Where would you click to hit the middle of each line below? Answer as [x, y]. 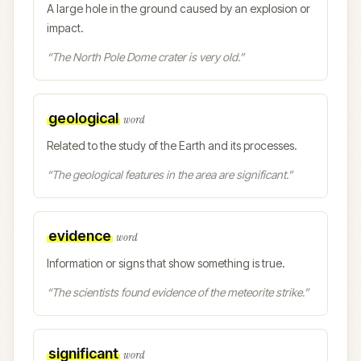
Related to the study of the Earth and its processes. [172, 145]
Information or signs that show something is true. [166, 263]
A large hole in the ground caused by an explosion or [178, 8]
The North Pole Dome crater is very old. [145, 57]
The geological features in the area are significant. [170, 174]
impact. [65, 28]
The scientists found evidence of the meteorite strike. [178, 292]
